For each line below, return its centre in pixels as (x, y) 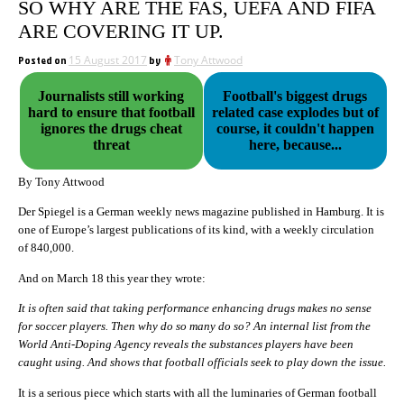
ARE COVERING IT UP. (121, 31)
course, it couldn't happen (295, 129)
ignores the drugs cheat (111, 129)
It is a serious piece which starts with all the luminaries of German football (197, 392)
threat (111, 145)
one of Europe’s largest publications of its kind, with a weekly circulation (196, 230)
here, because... (295, 145)
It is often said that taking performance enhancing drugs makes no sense (195, 308)
